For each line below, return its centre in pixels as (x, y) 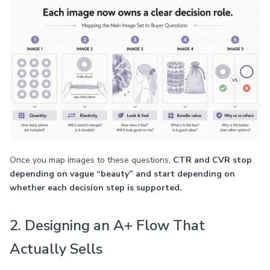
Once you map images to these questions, (91, 160)
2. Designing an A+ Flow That (107, 225)
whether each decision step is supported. (96, 188)
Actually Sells (56, 249)
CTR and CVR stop (212, 160)
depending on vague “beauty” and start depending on (122, 174)
